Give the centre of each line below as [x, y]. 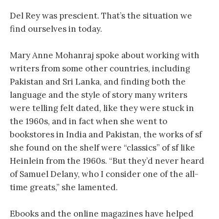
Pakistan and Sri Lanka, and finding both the [98, 81]
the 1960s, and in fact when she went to [88, 121]
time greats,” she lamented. [64, 187]
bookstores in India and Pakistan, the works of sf [106, 134]
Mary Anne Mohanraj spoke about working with [105, 55]
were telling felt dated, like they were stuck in [102, 108]
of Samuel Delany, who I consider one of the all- [104, 174]
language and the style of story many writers [99, 95]
